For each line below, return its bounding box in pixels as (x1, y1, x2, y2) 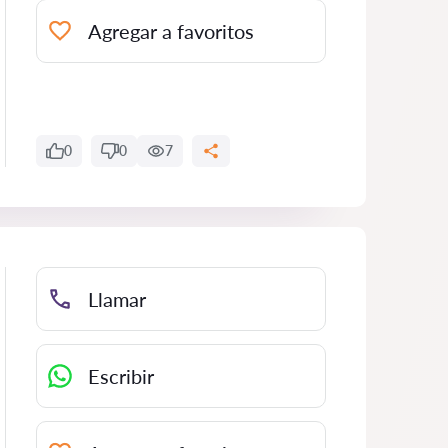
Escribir (88, 364, 154, 388)
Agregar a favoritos (88, 19, 254, 43)
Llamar (88, 287, 146, 311)
